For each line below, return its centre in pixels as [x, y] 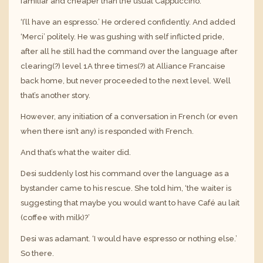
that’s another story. [55, 95]
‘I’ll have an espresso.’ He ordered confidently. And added [128, 22]
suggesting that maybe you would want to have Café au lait [130, 203]
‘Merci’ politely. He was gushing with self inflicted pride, [122, 36]
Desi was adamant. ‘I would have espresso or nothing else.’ [129, 238]
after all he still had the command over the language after [129, 51]
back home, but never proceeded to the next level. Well [126, 80]
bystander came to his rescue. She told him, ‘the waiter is [126, 188]
